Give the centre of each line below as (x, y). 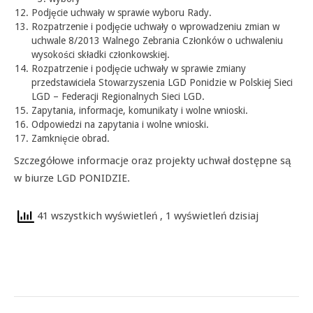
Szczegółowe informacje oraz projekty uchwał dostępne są (152, 160)
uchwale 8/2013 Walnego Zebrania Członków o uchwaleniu (157, 40)
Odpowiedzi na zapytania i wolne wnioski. (120, 124)
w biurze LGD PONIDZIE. (72, 178)
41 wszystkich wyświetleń (97, 216)
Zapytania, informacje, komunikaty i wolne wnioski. (140, 110)
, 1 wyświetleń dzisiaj (209, 216)
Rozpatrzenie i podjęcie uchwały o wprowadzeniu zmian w (155, 26)
